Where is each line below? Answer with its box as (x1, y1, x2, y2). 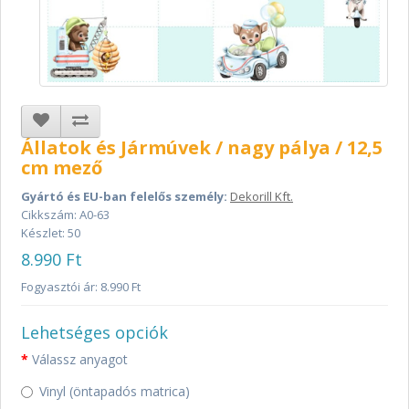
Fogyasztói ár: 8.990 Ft (21, 278, 141, 295)
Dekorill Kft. (230, 187, 293, 204)
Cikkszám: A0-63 (21, 205, 110, 223)
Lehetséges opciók (21, 320, 168, 343)
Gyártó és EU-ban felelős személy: (21, 187, 227, 204)
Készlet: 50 (21, 224, 80, 241)
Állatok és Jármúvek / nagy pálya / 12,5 (21, 134, 383, 160)
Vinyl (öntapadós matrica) (39, 382, 190, 400)
